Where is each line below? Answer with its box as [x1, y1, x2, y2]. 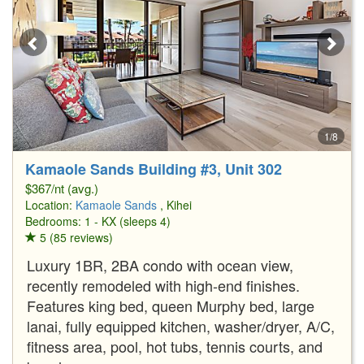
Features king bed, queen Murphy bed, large [27, 294, 314, 316]
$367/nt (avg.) [25, 179, 98, 197]
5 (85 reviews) [37, 228, 113, 245]
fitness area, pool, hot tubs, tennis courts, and [27, 335, 323, 357]
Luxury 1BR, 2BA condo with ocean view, [27, 253, 293, 275]
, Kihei [160, 196, 192, 213]
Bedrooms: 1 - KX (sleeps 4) [25, 212, 171, 229]
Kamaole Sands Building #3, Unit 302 [25, 158, 282, 180]
